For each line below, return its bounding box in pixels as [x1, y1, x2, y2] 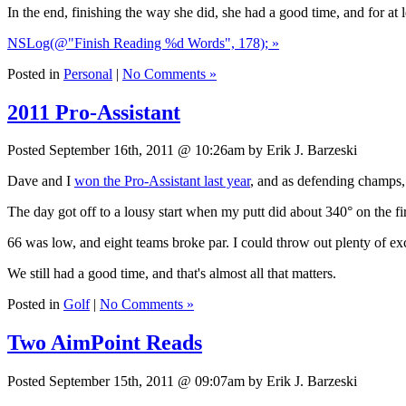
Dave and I [7, 173, 74, 189]
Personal [63, 65, 112, 82]
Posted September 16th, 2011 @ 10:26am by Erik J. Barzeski [7, 142, 357, 159]
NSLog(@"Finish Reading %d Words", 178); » [7, 34, 279, 51]
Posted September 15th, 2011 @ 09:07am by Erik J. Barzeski [7, 373, 357, 390]
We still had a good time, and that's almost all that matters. [7, 266, 336, 282]
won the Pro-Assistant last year [74, 173, 250, 189]
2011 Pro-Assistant [7, 100, 180, 124]
